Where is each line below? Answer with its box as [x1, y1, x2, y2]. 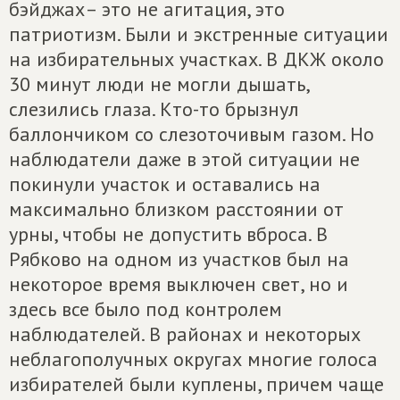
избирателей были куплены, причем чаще [9, 371, 384, 396]
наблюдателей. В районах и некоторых [9, 321, 361, 346]
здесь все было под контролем [9, 296, 282, 321]
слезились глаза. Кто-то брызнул [9, 96, 299, 121]
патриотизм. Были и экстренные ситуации [9, 21, 388, 46]
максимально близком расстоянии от [9, 196, 344, 221]
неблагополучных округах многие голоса [9, 346, 378, 371]
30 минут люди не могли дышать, [9, 71, 309, 96]
